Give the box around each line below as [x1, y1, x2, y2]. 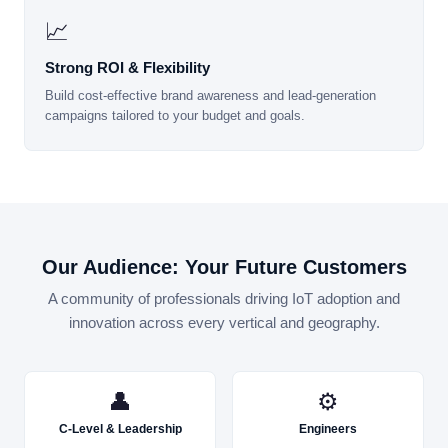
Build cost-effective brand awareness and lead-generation [45, 88, 376, 104]
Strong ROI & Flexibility [45, 59, 210, 77]
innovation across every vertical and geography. [68, 314, 380, 332]
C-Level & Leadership [58, 422, 182, 437]
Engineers [299, 422, 357, 437]
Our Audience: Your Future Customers [41, 256, 407, 279]
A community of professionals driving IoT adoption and [48, 290, 400, 308]
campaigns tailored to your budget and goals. [45, 108, 305, 124]
